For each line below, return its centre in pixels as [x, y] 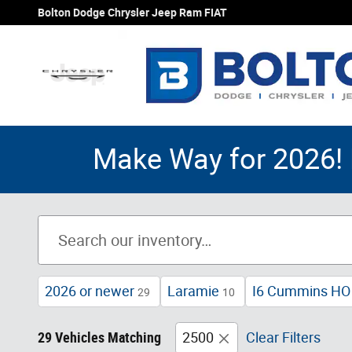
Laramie [193, 291]
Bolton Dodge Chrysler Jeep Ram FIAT [132, 13]
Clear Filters [283, 337]
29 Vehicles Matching [99, 337]
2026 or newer [90, 291]
